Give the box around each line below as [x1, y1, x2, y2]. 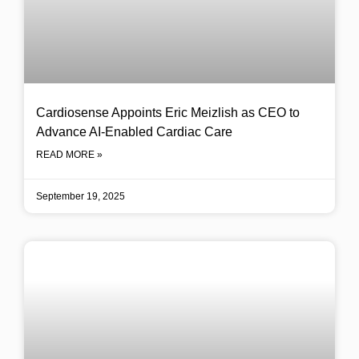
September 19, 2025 [36, 191, 125, 202]
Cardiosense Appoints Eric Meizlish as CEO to [36, 106, 300, 119]
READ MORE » [36, 149, 103, 160]
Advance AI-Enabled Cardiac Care [36, 125, 232, 139]
